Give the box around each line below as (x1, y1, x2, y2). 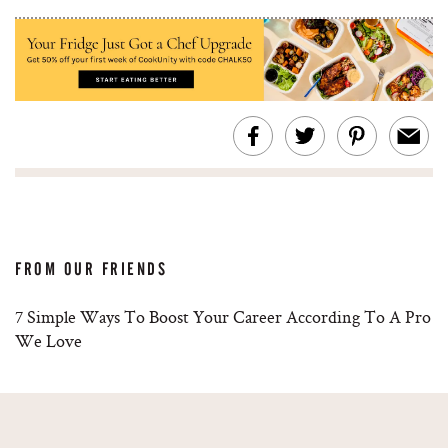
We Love (15, 329, 82, 353)
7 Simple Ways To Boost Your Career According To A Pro (15, 305, 431, 329)
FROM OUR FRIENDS (15, 259, 168, 280)
